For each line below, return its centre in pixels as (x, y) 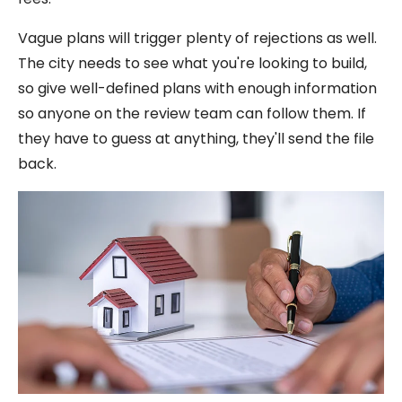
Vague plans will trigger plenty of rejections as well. (197, 38)
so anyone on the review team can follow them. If (192, 113)
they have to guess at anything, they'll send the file (196, 138)
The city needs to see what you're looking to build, (192, 63)
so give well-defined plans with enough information (197, 88)
